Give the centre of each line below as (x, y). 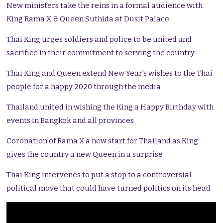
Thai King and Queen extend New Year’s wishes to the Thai (110, 73)
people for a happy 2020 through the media (84, 87)
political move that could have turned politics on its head (109, 188)
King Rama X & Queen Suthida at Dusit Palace (88, 19)
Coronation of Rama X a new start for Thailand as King (103, 141)
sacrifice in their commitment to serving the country (101, 53)
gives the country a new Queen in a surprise (85, 155)
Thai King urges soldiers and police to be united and (99, 40)
